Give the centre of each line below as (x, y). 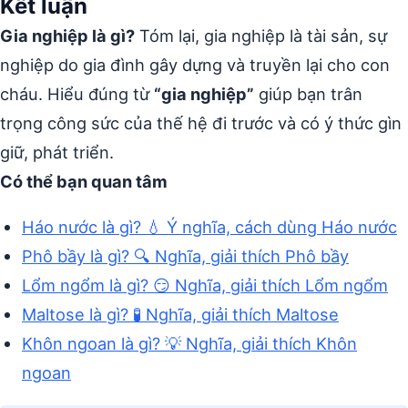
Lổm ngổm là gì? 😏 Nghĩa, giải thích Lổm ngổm (205, 286)
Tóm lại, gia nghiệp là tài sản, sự (261, 36)
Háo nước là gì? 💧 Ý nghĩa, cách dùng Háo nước (209, 227)
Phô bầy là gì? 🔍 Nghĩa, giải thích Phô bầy (185, 256)
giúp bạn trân (308, 94)
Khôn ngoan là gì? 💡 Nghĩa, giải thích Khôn (189, 344)
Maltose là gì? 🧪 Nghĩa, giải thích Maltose (180, 315)
